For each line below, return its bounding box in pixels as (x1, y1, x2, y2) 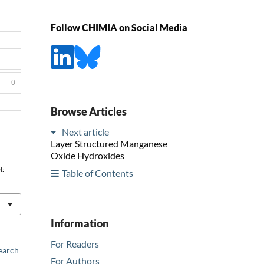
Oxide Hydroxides (51, 149, 124, 161)
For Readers (51, 237, 99, 249)
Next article (62, 126, 109, 137)
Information (51, 216, 108, 230)
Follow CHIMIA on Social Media (51, 22, 187, 34)
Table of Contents (62, 167, 133, 179)
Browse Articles (51, 104, 127, 118)
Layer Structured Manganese (51, 137, 167, 149)
